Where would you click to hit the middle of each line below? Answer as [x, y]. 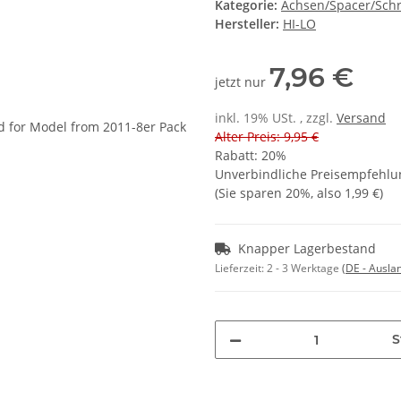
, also [328, 193]
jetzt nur [242, 82]
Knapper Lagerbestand [307, 249]
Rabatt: [238, 156]
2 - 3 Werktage [304, 269]
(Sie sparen [250, 193]
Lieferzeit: [241, 269]
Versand [361, 118]
